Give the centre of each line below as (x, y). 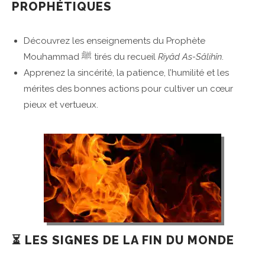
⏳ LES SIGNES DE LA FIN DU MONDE (123, 240)
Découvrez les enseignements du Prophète (114, 41)
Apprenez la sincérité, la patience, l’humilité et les (126, 73)
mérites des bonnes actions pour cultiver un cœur (128, 89)
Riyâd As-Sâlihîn (190, 57)
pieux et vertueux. (61, 105)
